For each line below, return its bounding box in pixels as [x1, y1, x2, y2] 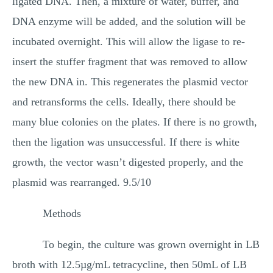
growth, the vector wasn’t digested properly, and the [12, 156, 243, 168]
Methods [43, 207, 81, 219]
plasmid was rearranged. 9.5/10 [12, 176, 151, 188]
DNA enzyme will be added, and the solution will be [12, 15, 246, 27]
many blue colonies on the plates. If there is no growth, [12, 116, 257, 128]
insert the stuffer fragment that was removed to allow [12, 55, 247, 68]
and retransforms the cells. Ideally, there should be [12, 96, 236, 108]
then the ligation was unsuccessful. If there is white [12, 136, 239, 148]
